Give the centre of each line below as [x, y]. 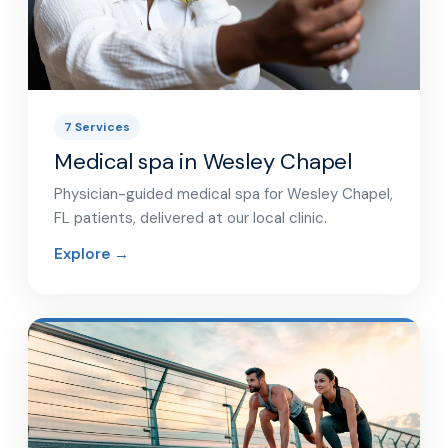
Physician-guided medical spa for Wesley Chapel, [223, 194]
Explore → [91, 254]
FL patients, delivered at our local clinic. [190, 218]
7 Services [97, 127]
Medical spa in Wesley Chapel [203, 162]
